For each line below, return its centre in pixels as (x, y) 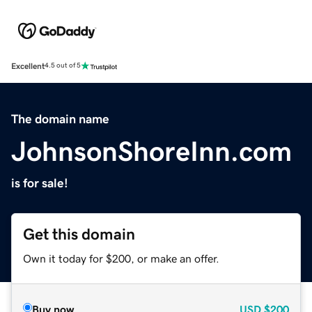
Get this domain (79, 234)
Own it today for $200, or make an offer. (121, 258)
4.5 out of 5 (63, 66)
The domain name (60, 119)
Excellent (28, 66)
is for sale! (40, 183)
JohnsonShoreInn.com (151, 151)
